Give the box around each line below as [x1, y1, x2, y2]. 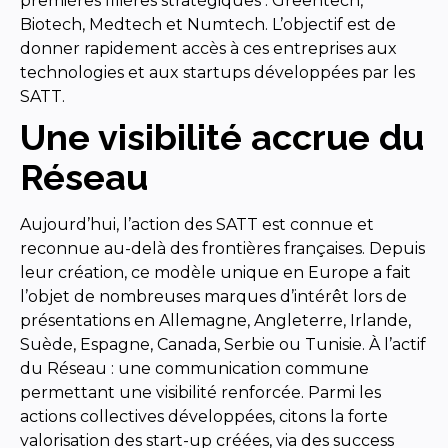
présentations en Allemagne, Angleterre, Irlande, [20, 310, 411, 330]
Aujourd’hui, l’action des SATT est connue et [20, 214, 374, 234]
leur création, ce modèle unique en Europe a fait [20, 262, 411, 282]
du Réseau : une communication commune [20, 358, 369, 378]
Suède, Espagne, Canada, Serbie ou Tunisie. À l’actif [20, 334, 426, 354]
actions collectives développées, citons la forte [20, 406, 388, 426]
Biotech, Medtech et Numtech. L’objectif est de [20, 14, 396, 34]
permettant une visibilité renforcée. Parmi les [20, 382, 381, 402]
